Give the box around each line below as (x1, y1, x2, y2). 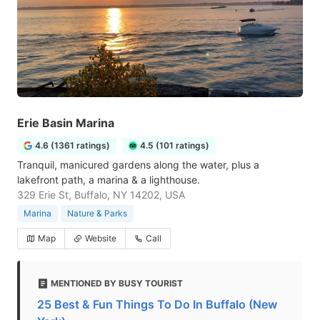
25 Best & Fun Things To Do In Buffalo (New (37, 297, 277, 311)
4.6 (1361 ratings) (35, 140, 110, 151)
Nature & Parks (67, 208, 127, 219)
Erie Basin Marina (17, 116, 114, 130)
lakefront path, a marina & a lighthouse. (17, 174, 200, 186)
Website (85, 233, 116, 244)
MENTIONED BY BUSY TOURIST (51, 278, 183, 289)
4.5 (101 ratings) (140, 140, 209, 151)
